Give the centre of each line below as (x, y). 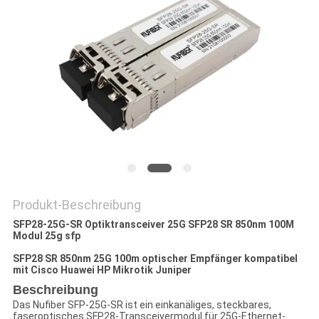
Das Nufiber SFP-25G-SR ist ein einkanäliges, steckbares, (142, 305)
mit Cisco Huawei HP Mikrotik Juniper (102, 270)
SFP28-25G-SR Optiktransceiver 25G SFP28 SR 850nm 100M (153, 225)
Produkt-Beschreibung (77, 205)
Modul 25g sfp (46, 236)
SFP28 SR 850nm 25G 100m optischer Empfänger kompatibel (155, 259)
